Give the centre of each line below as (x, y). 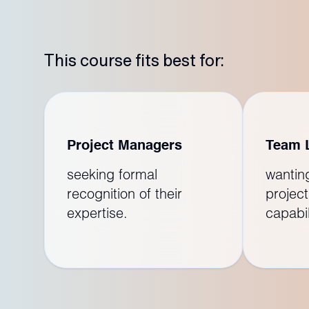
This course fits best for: (134, 60)
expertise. (97, 212)
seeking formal (112, 173)
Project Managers (124, 146)
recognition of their (124, 193)
